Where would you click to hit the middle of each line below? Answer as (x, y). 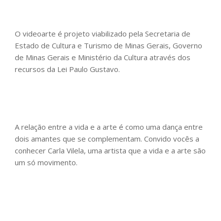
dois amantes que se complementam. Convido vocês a (107, 139)
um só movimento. (48, 163)
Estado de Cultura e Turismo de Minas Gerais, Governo (109, 46)
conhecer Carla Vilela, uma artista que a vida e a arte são (110, 151)
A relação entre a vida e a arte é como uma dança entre (109, 127)
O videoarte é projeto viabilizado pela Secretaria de (103, 34)
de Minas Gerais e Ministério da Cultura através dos (103, 57)
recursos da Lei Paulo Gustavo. (67, 69)
